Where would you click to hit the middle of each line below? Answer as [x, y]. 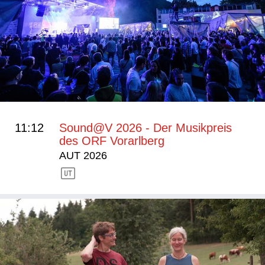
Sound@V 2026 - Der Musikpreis [146, 128]
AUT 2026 [83, 156]
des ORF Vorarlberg [112, 141]
